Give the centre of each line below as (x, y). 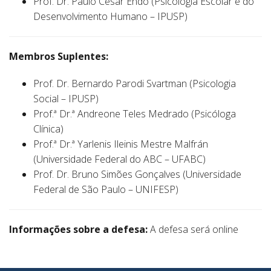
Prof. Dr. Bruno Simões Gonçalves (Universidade (137, 174)
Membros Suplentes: (59, 56)
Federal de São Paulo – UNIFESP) (106, 189)
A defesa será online (193, 229)
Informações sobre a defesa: (78, 229)
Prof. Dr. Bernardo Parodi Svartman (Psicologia (135, 83)
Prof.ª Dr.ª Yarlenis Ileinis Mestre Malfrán (121, 144)
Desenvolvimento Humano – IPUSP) (110, 16)
